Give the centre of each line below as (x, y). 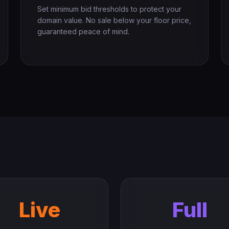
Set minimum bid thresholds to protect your (109, 9)
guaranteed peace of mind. (83, 31)
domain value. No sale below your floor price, (114, 20)
